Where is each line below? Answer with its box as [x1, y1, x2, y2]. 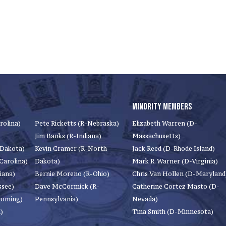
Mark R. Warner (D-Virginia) [132, 157, 218, 165]
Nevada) [132, 195, 158, 203]
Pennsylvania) [35, 195, 78, 203]
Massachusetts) [132, 132, 181, 140]
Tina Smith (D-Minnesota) [132, 208, 213, 215]
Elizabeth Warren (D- [132, 120, 197, 127]
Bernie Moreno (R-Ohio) [35, 170, 109, 178]
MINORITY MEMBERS [132, 101, 192, 112]
